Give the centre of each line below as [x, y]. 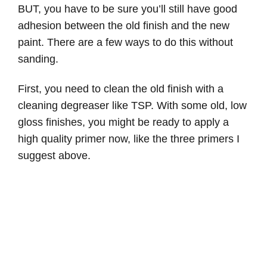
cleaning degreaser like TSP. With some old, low [132, 106]
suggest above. [54, 156]
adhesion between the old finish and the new [124, 26]
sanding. [38, 59]
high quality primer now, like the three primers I [129, 139]
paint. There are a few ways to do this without [125, 43]
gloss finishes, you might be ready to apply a [123, 122]
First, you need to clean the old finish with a [121, 89]
